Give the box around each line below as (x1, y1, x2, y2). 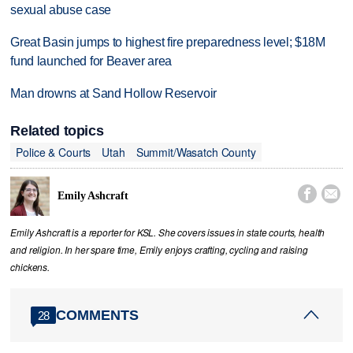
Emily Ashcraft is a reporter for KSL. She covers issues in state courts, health (10, 226, 325, 240)
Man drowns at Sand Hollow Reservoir (10, 86, 217, 100)
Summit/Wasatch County (136, 143, 256, 160)
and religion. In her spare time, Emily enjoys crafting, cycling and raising (10, 243, 308, 257)
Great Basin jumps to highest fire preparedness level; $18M (10, 35, 325, 50)
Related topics (10, 123, 104, 139)
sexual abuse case (10, 3, 111, 17)
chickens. (10, 261, 50, 274)
